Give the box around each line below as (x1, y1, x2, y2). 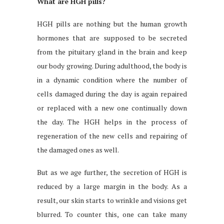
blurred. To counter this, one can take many (37, 209, 187, 219)
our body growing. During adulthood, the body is (37, 61, 187, 71)
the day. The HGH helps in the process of (37, 117, 187, 127)
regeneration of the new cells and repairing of (37, 131, 187, 141)
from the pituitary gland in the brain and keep (37, 47, 187, 57)
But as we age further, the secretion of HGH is (37, 167, 187, 177)
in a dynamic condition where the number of (37, 75, 187, 85)
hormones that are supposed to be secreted (37, 33, 187, 43)
